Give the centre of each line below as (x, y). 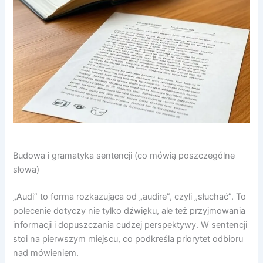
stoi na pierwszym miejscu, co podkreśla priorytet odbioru (128, 239)
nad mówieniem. (46, 253)
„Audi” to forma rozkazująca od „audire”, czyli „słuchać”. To (130, 196)
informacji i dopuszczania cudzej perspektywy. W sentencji (130, 225)
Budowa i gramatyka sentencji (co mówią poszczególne (124, 155)
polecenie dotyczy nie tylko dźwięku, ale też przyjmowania (129, 210)
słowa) (26, 169)
